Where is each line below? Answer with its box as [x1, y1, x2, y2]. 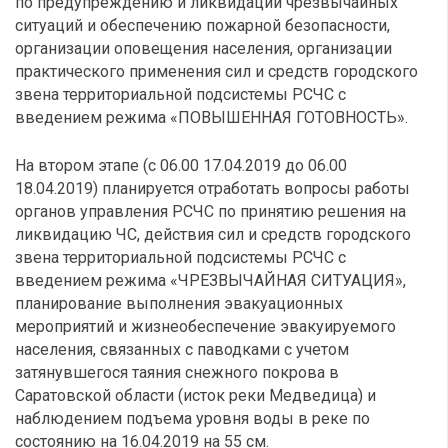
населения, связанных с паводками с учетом [15, 340, 349, 359]
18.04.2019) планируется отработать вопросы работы [15, 179, 410, 198]
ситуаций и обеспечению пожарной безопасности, [15, 16, 390, 35]
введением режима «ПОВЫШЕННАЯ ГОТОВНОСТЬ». [15, 108, 408, 127]
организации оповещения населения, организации [15, 39, 392, 58]
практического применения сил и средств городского [15, 62, 418, 81]
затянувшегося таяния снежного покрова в [15, 363, 339, 382]
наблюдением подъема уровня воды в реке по [15, 409, 370, 428]
